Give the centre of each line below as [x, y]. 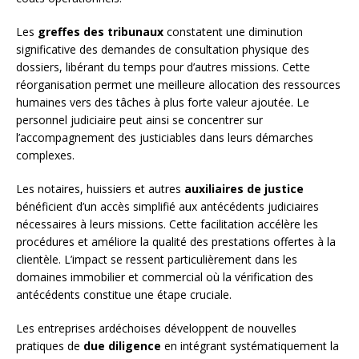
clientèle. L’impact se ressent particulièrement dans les [157, 260]
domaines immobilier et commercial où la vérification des [165, 277]
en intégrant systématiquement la [250, 346]
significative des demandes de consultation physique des [163, 50]
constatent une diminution [233, 32]
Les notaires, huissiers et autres [100, 189]
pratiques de [50, 346]
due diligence [122, 346]
